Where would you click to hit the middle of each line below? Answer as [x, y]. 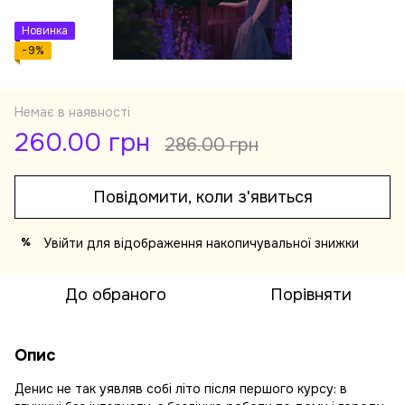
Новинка [45, 30]
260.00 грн [82, 142]
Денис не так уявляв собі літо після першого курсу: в [181, 388]
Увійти [63, 243]
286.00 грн [212, 145]
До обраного [116, 294]
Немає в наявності [72, 112]
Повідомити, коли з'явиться [202, 197]
